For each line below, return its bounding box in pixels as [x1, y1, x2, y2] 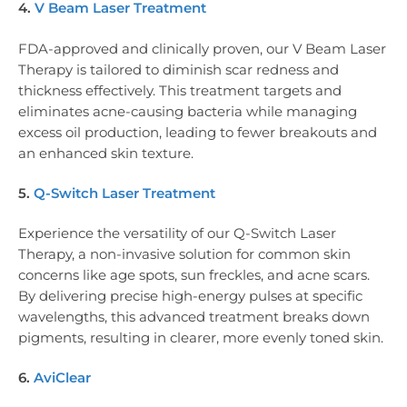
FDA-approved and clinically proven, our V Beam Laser [18, 39, 386, 57]
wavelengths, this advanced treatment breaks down [18, 308, 370, 326]
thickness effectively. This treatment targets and [18, 81, 342, 99]
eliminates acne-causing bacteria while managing [18, 102, 357, 120]
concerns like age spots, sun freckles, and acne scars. [18, 266, 370, 284]
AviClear [34, 369, 91, 387]
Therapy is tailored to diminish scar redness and [18, 60, 339, 78]
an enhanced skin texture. [18, 144, 194, 162]
